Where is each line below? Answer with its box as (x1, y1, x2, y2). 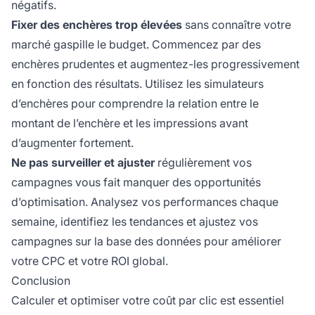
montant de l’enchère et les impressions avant (11, 116, 248, 131)
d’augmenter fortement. (11, 136, 134, 150)
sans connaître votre (182, 18, 291, 32)
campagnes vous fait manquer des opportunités (11, 175, 261, 190)
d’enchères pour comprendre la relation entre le (11, 96, 259, 111)
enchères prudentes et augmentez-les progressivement (11, 57, 300, 72)
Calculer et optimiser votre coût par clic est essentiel (11, 293, 284, 308)
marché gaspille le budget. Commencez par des (11, 37, 261, 52)
